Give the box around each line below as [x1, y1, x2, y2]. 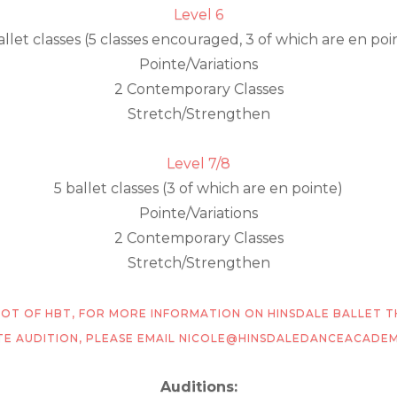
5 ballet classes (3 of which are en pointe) [54, 180, 343, 197]
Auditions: [160, 378, 237, 395]
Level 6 [174, 6, 223, 23]
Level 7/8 [167, 155, 230, 172]
